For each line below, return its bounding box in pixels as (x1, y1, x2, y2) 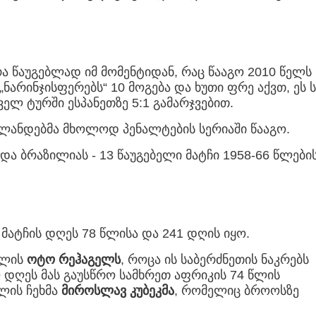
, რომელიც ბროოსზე (174, 284, 299, 298)
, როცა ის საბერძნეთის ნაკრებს (121, 253, 309, 267)
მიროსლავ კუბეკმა (61, 284, 174, 298)
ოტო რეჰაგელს (27, 253, 121, 267)
